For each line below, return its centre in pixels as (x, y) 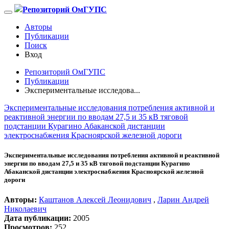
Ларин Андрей (183, 200)
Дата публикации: (38, 218)
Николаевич (25, 209)
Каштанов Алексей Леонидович (95, 200)
